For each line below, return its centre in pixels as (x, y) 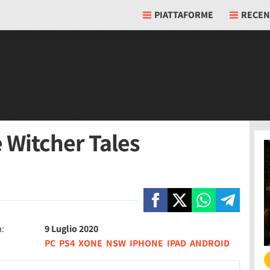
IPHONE (147, 243)
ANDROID (210, 243)
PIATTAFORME (184, 15)
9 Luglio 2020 (72, 229)
